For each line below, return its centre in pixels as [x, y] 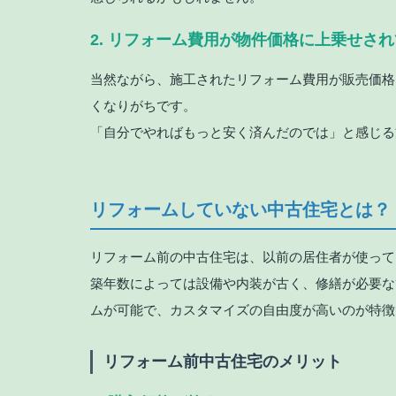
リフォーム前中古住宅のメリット [223, 362]
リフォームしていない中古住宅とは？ [240, 210]
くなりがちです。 [143, 106]
